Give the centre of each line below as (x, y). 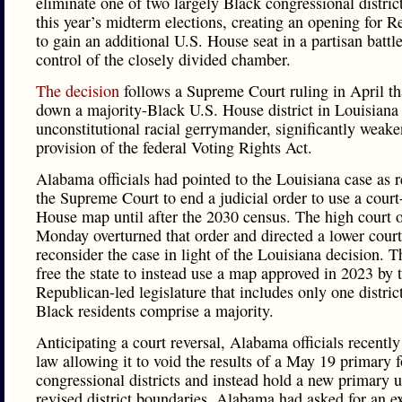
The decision (78, 91)
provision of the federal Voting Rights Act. (174, 147)
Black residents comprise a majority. (155, 310)
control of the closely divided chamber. (163, 59)
